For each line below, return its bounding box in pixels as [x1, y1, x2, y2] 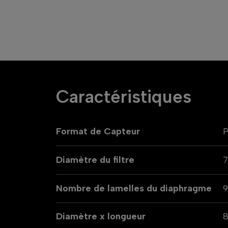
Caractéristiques [55, 85, 191, 107]
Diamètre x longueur [55, 211, 146, 222]
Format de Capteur [55, 125, 140, 137]
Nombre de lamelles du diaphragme [55, 182, 212, 194]
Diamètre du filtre [55, 154, 134, 165]
